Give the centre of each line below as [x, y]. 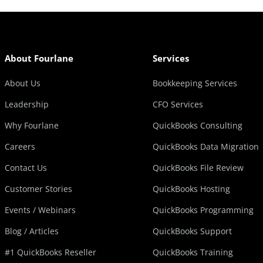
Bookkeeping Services [195, 83]
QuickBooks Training [193, 252]
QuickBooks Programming [203, 210]
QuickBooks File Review [198, 168]
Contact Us [26, 168]
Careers [20, 146]
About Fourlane [39, 58]
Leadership [27, 104]
